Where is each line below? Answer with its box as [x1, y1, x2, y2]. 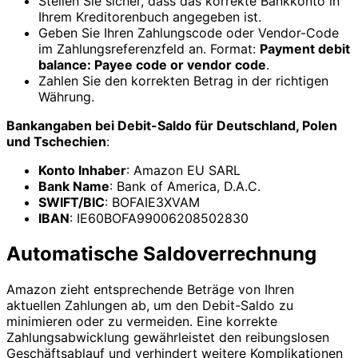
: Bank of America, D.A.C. [109, 178, 261, 195]
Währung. [38, 89, 94, 105]
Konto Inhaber [38, 162, 126, 179]
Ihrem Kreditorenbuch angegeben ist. [38, 9, 261, 26]
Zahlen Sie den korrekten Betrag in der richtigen [38, 73, 328, 89]
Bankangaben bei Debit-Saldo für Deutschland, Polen [6, 117, 337, 134]
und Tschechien [6, 133, 106, 150]
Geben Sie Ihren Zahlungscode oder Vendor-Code [38, 25, 339, 42]
